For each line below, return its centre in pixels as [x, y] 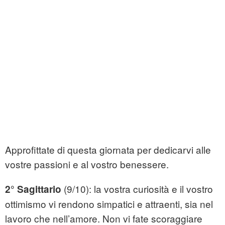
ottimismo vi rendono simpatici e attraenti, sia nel [109, 204]
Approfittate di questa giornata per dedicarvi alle [108, 150]
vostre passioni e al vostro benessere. [87, 164]
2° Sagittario [33, 189]
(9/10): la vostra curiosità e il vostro [137, 189]
